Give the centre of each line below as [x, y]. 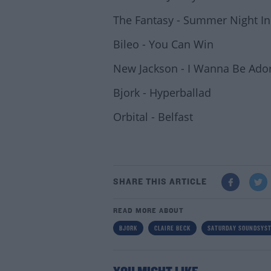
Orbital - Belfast [153, 117]
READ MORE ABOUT [148, 211]
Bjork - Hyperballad [162, 93]
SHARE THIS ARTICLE [160, 182]
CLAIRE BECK [172, 229]
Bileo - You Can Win [163, 44]
